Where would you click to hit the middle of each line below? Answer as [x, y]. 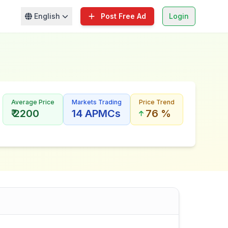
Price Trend [157, 102]
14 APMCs [96, 113]
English [47, 16]
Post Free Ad [123, 16]
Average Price [33, 102]
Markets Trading [97, 102]
